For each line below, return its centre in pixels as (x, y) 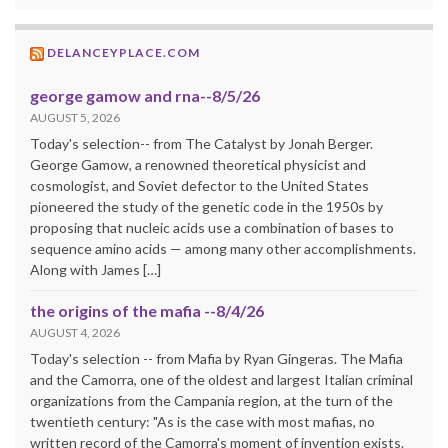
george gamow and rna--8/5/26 (145, 95)
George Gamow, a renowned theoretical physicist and (198, 164)
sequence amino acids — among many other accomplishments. (223, 248)
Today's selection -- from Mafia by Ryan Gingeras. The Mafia (216, 358)
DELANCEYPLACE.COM (123, 52)
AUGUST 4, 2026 (75, 332)
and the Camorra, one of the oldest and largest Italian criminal (221, 379)
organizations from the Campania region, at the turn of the (211, 400)
